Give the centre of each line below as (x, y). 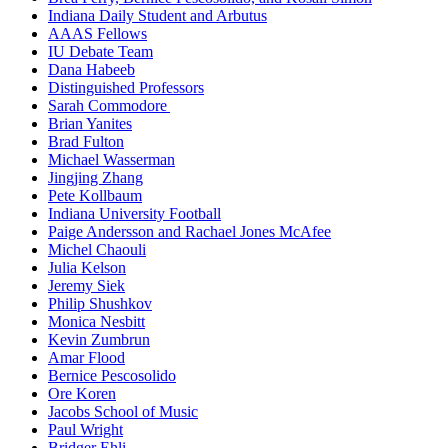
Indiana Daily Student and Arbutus (157, 15)
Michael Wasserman (111, 159)
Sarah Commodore (109, 105)
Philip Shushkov (100, 303)
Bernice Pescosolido (112, 375)
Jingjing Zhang (95, 177)
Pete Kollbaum (95, 195)
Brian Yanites (90, 123)
